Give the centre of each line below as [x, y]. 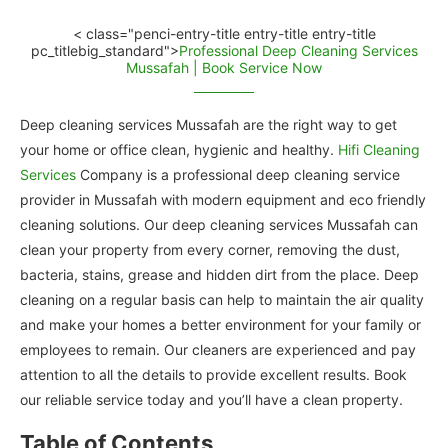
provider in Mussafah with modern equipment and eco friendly [223, 200]
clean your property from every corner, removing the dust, [210, 250]
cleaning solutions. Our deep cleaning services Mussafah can [219, 225]
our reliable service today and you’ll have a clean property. [211, 400]
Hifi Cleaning [379, 150]
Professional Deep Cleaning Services [298, 51]
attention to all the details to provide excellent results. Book [213, 375]
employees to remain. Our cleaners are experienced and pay [218, 350]
